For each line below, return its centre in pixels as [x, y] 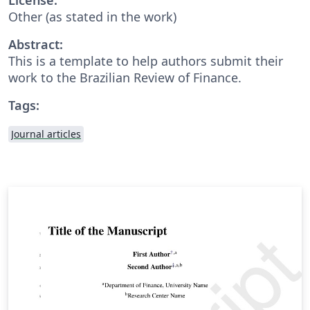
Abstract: [36, 44]
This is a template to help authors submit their [146, 61]
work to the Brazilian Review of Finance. [125, 77]
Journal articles [46, 134]
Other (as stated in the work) [92, 16]
